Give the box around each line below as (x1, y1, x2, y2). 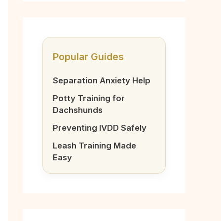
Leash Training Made (53, 141, 136, 150)
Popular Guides (53, 51, 124, 63)
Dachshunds (53, 105, 103, 115)
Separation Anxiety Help (53, 75, 150, 85)
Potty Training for (53, 93, 125, 103)
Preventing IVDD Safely (53, 123, 147, 133)
